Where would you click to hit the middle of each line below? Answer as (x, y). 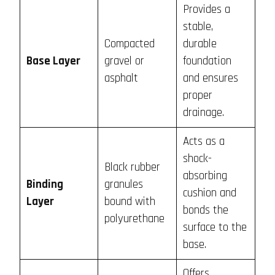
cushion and (209, 193)
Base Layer (53, 61)
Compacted (129, 44)
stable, (198, 27)
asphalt (121, 79)
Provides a (206, 10)
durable (199, 44)
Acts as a (203, 142)
